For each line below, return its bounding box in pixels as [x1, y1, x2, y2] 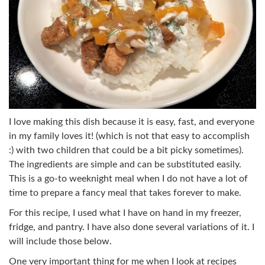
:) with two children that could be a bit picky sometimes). [9, 145, 244, 155]
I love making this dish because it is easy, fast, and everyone [9, 117, 254, 127]
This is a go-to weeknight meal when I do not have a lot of [9, 173, 248, 183]
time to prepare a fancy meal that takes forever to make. [9, 188, 241, 198]
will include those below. [9, 236, 112, 246]
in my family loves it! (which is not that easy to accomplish [9, 131, 250, 141]
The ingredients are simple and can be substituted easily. [9, 159, 241, 169]
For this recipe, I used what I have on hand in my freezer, [9, 208, 241, 218]
